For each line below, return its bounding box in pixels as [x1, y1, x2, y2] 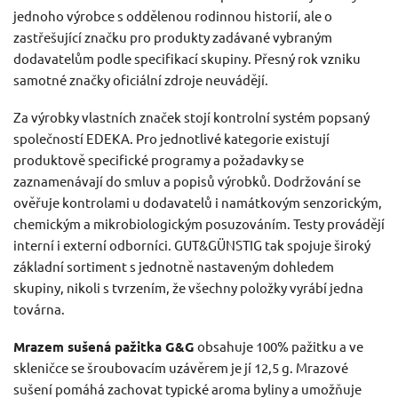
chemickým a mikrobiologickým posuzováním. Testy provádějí [13, 214, 385, 232]
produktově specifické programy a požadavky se [13, 150, 304, 168]
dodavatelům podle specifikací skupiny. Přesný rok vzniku [13, 49, 361, 67]
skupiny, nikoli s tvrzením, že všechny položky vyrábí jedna [13, 278, 363, 296]
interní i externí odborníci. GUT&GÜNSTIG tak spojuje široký [13, 235, 370, 253]
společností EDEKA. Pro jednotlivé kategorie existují [13, 129, 330, 147]
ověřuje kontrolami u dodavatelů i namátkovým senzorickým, [13, 193, 382, 211]
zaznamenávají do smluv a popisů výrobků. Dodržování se [13, 171, 361, 189]
